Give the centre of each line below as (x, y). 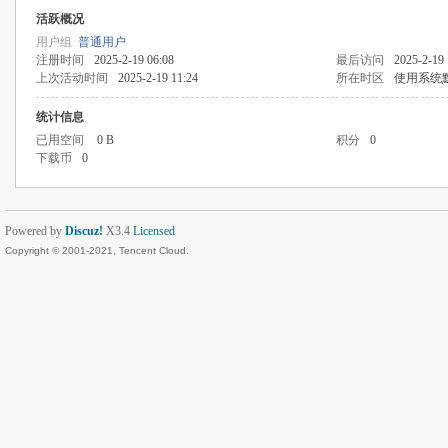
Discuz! (84, 231)
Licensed (154, 231)
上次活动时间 (72, 78)
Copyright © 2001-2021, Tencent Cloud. (97, 250)
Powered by (35, 231)
